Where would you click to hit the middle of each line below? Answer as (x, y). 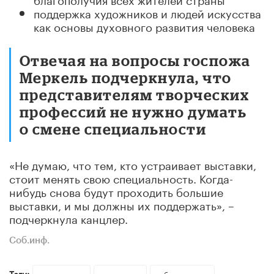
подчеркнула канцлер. (68, 217)
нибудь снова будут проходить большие (116, 191)
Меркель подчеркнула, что (126, 77)
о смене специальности (113, 128)
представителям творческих (135, 94)
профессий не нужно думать (133, 111)
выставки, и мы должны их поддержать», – (122, 204)
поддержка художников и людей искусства (147, 12)
